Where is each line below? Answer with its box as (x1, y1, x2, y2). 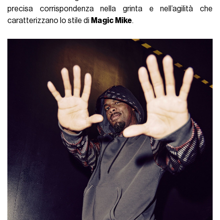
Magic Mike (91, 16, 133, 25)
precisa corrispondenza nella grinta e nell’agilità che (7, 4, 213, 13)
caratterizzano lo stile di (7, 16, 91, 25)
